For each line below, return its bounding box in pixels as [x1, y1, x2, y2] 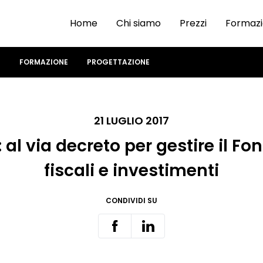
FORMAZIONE [19, 57, 68, 67]
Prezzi [180, 16, 207, 30]
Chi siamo [116, 16, 161, 30]
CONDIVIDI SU [106, 195, 157, 205]
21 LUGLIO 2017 [94, 113, 169, 128]
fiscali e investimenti [43, 159, 219, 182]
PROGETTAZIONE [87, 57, 150, 67]
